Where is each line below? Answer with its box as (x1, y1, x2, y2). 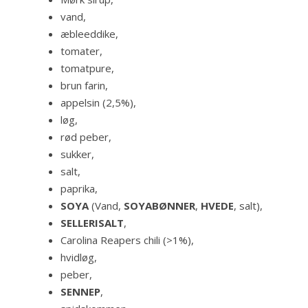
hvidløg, (60, 250, 97, 265)
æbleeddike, (60, 27, 118, 41)
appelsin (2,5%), (60, 96, 136, 110)
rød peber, (60, 130, 111, 144)
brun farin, (60, 78, 108, 93)
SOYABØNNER (124, 199, 195, 213)
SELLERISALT (60, 216, 124, 230)
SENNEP (60, 285, 100, 299)
